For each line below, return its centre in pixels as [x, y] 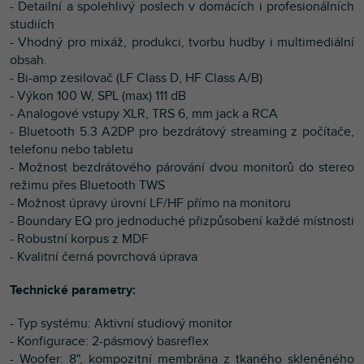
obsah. [28, 60]
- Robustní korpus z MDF [79, 238]
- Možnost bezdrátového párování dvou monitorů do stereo [182, 167]
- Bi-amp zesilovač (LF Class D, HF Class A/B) [136, 78]
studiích [32, 24]
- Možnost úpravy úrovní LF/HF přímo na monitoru [150, 203]
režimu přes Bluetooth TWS [87, 185]
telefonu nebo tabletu [71, 149]
